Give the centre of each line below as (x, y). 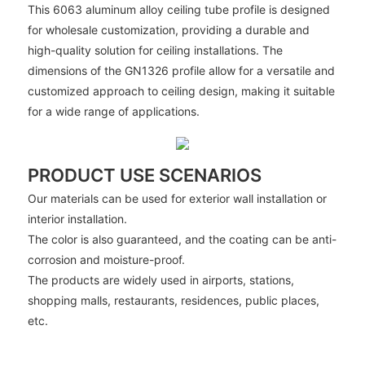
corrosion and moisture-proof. (106, 260)
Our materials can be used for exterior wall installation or (177, 199)
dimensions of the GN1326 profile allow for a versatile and (181, 70)
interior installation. (77, 219)
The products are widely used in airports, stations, (161, 280)
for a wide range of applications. (113, 111)
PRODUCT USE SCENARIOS (144, 175)
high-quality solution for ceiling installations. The (155, 50)
